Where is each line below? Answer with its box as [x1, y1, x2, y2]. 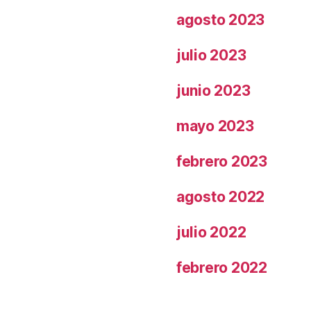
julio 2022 [176, 223, 246, 241]
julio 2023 [176, 46, 246, 64]
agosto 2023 [176, 10, 265, 28]
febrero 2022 [176, 258, 267, 276]
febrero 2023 [176, 152, 267, 170]
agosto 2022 [176, 187, 265, 205]
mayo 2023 [176, 117, 254, 135]
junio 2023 [176, 81, 251, 99]
